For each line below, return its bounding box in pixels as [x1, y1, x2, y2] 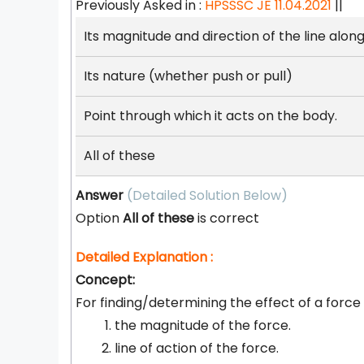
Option [76, 209, 123, 227]
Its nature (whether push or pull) [84, 67, 292, 85]
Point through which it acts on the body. [84, 106, 337, 125]
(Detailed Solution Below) [127, 186, 288, 205]
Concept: [76, 271, 135, 289]
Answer [76, 186, 123, 205]
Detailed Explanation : [76, 248, 213, 266]
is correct [194, 209, 259, 227]
